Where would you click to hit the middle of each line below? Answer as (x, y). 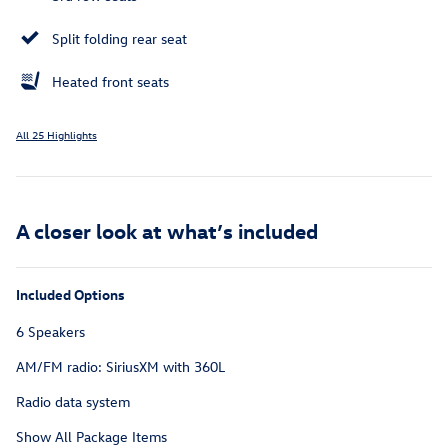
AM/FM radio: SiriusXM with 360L (120, 367)
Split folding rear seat (119, 39)
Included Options (70, 295)
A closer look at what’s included (167, 230)
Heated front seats (110, 82)
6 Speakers (50, 332)
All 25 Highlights (56, 135)
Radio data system (73, 402)
